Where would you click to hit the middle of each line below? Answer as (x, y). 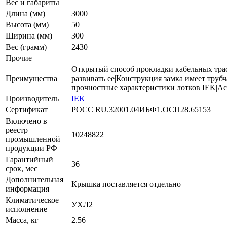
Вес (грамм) (26, 47)
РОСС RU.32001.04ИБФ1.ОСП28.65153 (141, 109)
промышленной (33, 139)
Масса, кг (22, 220)
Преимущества (31, 78)
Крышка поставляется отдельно (126, 184)
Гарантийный (29, 159)
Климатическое (32, 200)
